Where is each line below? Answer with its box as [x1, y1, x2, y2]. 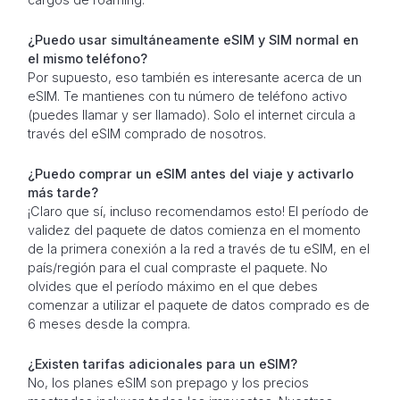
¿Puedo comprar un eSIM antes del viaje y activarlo [27, 166, 354, 182]
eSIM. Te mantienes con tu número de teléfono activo [27, 88, 347, 104]
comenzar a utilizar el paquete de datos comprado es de [27, 297, 370, 313]
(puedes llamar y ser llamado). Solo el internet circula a [27, 107, 355, 123]
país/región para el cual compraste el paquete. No [27, 260, 328, 276]
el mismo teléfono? [27, 51, 147, 67]
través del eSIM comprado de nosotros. [27, 126, 266, 142]
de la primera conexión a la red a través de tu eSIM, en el [27, 241, 370, 257]
